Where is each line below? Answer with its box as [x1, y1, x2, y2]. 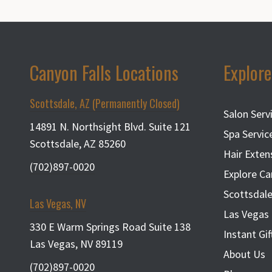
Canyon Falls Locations [29, 58, 178, 86]
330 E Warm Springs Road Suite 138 [29, 219, 191, 234]
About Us [223, 246, 265, 261]
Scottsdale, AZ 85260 [29, 136, 126, 151]
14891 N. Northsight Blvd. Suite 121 [29, 119, 191, 134]
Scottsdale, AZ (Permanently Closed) [29, 95, 180, 111]
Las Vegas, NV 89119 [29, 236, 123, 251]
